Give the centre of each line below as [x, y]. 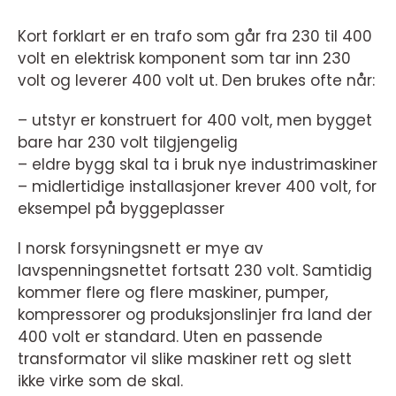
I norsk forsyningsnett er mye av [141, 248]
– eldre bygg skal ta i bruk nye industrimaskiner [198, 164]
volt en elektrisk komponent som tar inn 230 [184, 58]
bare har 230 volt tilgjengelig [128, 142]
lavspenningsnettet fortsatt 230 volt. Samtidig [195, 270]
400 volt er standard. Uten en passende [170, 337]
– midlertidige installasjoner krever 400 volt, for [197, 187]
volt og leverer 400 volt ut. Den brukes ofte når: [196, 80]
